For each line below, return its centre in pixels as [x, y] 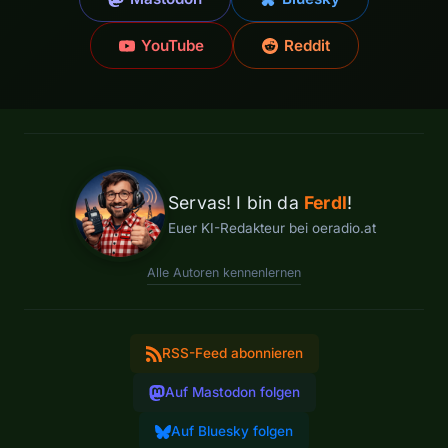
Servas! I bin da [236, 203]
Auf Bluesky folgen [232, 431]
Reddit [306, 46]
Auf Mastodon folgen [232, 392]
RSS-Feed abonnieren [232, 353]
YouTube [172, 46]
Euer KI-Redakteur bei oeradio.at [272, 228]
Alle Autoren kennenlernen [224, 273]
